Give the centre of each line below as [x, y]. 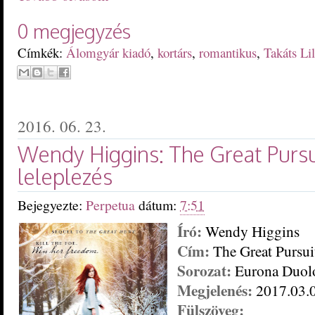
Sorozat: [206, 270]
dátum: [159, 205]
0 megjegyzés [74, 31]
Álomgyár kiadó [108, 52]
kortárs [175, 52]
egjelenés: [222, 290]
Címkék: [42, 52]
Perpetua [112, 205]
